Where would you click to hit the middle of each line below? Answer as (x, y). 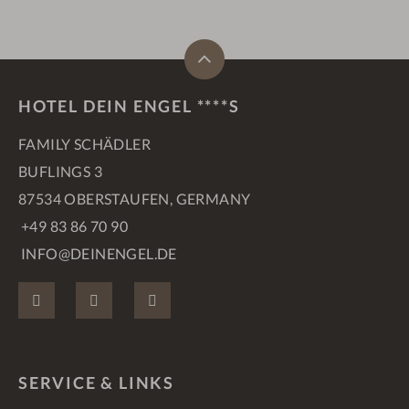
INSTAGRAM (157, 296)
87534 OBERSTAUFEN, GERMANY (135, 199)
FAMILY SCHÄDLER (84, 144)
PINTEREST (209, 296)
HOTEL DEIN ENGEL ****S (129, 106)
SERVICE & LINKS (96, 383)
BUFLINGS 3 (60, 172)
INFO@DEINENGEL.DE (99, 254)
